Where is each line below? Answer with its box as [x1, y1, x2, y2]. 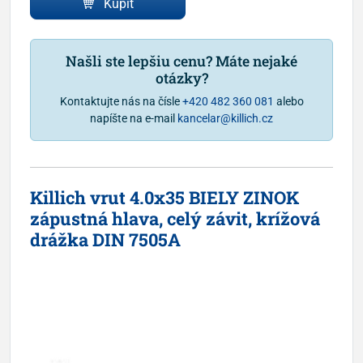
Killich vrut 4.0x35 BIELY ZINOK [30, 185, 299, 209]
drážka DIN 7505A [30, 227, 181, 251]
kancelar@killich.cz [177, 111, 273, 125]
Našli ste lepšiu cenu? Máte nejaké [66, 51, 297, 70]
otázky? [155, 68, 208, 88]
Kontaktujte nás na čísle [59, 94, 182, 108]
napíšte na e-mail [90, 111, 177, 125]
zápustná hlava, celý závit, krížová [30, 206, 320, 230]
